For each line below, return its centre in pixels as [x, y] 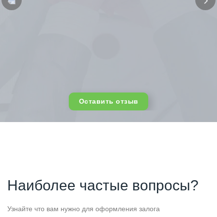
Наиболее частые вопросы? [103, 185]
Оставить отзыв [108, 101]
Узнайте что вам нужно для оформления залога [84, 209]
